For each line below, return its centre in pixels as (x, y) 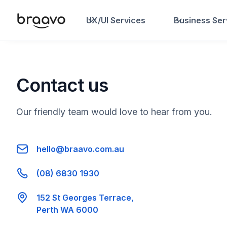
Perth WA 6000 (67, 210)
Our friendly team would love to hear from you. (114, 112)
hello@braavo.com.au (80, 149)
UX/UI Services (116, 20)
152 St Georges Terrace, (85, 198)
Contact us (62, 85)
